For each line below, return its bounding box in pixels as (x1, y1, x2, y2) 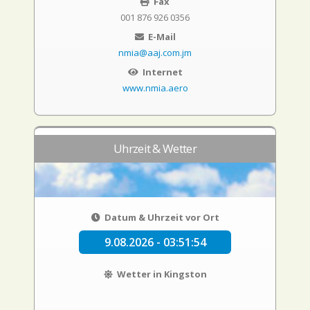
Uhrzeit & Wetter (113, 140, 197, 156)
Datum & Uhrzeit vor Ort (102, 211, 219, 224)
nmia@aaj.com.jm (118, 46, 192, 59)
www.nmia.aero (122, 82, 188, 94)
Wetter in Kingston (114, 268, 207, 280)
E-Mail (145, 30, 176, 43)
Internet (140, 66, 183, 78)
